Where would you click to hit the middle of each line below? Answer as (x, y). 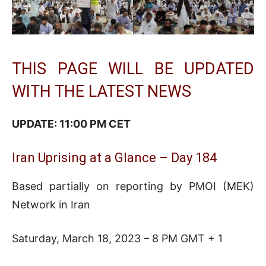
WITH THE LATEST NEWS (102, 92)
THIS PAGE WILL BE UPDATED (133, 69)
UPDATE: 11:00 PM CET (71, 124)
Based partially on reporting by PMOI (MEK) (133, 186)
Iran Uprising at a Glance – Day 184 (114, 158)
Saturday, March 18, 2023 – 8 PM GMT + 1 (117, 239)
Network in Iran (51, 205)
